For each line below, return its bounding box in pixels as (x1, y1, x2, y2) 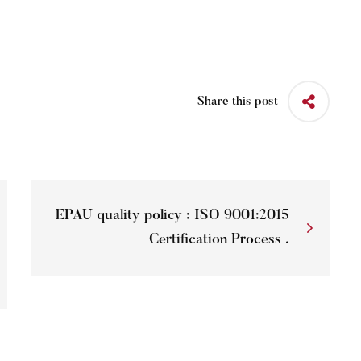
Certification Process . (149, 232, 289, 247)
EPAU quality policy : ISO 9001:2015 (56, 208, 289, 223)
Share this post (197, 95, 278, 108)
